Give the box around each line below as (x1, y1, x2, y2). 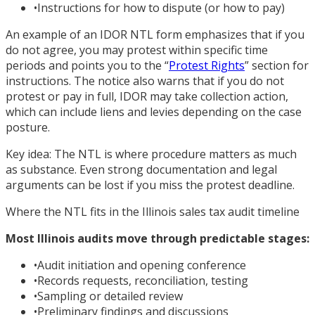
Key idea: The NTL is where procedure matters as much (6, 146, 297, 162)
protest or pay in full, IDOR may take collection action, (6, 88, 288, 104)
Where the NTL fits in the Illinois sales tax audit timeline (6, 203, 300, 219)
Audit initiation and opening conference (37, 257, 246, 273)
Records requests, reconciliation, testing (37, 272, 248, 288)
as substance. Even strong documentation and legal (6, 161, 277, 177)
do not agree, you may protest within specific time (6, 41, 268, 58)
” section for (245, 57, 309, 73)
